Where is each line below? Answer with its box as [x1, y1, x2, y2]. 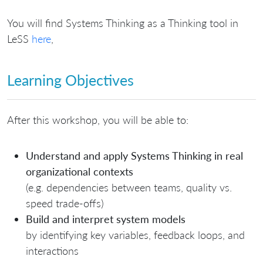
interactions [26, 244, 79, 258]
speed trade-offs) [26, 197, 104, 210]
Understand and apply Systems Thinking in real [26, 149, 243, 163]
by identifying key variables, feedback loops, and [26, 228, 245, 242]
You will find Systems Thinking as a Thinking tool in [7, 16, 238, 29]
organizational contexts [26, 165, 133, 178]
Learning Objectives [7, 70, 134, 89]
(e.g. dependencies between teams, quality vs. [26, 181, 232, 194]
